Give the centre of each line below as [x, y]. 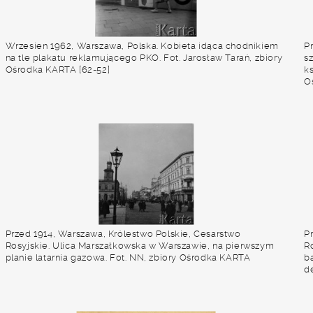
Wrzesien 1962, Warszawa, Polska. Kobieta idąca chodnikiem [142, 46]
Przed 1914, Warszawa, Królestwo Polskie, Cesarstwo [123, 234]
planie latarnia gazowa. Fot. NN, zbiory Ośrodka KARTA [128, 257]
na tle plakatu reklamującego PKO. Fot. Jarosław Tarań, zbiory [144, 58]
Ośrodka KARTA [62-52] [58, 70]
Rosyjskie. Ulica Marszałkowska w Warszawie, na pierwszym [140, 246]
